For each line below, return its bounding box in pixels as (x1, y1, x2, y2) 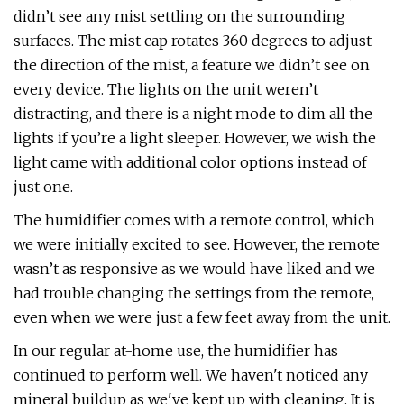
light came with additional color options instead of (14, 153, 367, 171)
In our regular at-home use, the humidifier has (14, 342, 338, 360)
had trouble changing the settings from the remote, (14, 284, 374, 302)
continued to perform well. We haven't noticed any (14, 366, 368, 384)
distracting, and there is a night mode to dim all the (14, 105, 372, 123)
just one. (14, 178, 73, 196)
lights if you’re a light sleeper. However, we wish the (14, 129, 376, 147)
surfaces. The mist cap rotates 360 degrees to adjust (14, 32, 372, 50)
